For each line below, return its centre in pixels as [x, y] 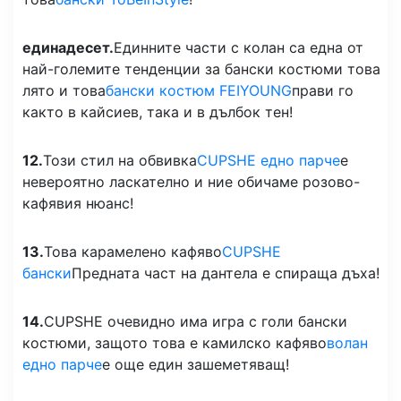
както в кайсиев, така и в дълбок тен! [158, 111]
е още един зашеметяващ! [196, 364]
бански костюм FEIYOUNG [199, 90]
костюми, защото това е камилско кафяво [175, 342]
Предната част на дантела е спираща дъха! [226, 273]
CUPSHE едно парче [269, 160]
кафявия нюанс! [78, 203]
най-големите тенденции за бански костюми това [201, 68]
